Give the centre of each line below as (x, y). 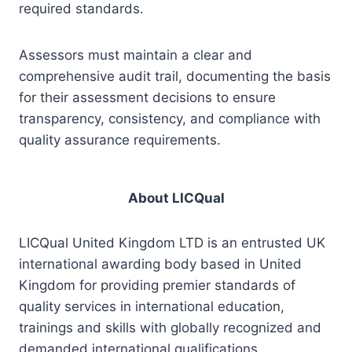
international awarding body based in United (160, 264)
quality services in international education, (152, 306)
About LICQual (176, 198)
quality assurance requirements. (120, 139)
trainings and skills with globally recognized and (170, 328)
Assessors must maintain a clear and (136, 55)
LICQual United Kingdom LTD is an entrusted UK (172, 243)
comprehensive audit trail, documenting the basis (175, 76)
